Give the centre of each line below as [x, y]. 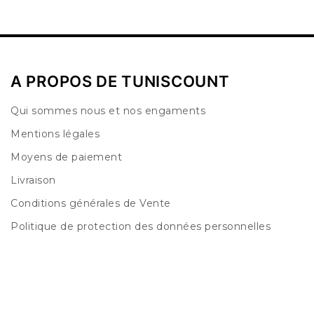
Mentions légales [55, 134]
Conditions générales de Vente [91, 204]
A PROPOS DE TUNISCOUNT [120, 82]
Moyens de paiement [66, 157]
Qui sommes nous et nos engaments [108, 111]
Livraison [33, 180]
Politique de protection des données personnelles [141, 227]
